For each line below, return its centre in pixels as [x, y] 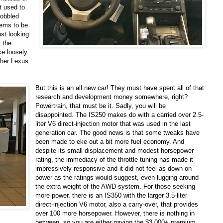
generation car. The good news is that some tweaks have [118, 133]
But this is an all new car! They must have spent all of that [120, 88]
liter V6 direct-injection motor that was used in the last [113, 124]
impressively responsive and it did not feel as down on [114, 169]
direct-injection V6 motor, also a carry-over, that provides [117, 205]
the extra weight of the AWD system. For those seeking [115, 187]
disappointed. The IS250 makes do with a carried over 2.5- [120, 115]
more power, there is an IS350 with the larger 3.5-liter [111, 196]
